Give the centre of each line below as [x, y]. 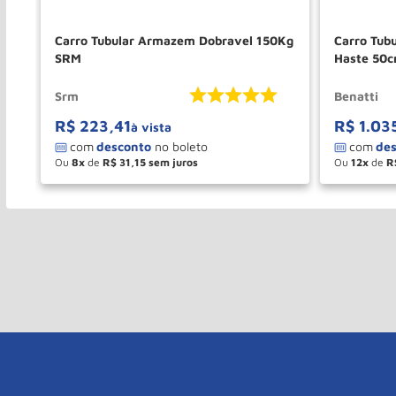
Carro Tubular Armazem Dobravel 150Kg [174, 41]
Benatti [356, 95]
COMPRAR [237, 183]
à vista [151, 127]
